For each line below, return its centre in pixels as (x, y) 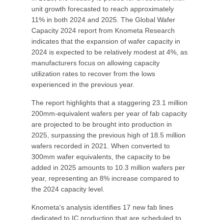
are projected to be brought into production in (102, 124)
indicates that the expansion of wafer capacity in (106, 41)
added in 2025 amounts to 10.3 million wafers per (108, 167)
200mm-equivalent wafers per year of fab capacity (109, 113)
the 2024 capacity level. (68, 189)
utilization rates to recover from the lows (93, 74)
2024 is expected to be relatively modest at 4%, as (110, 52)
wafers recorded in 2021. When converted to (101, 146)
